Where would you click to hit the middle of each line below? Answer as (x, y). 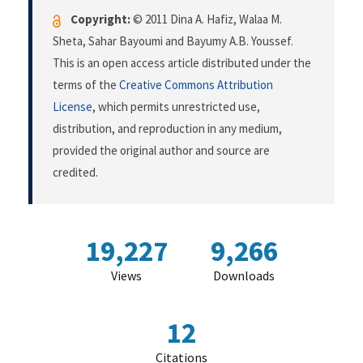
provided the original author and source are (161, 151)
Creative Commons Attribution (196, 85)
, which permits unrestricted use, (176, 107)
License (73, 107)
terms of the (86, 85)
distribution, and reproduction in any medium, (167, 129)
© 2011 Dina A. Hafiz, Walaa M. (206, 19)
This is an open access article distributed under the (182, 63)
